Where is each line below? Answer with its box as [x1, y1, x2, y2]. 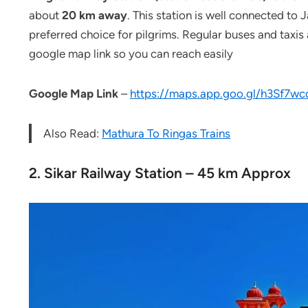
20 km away [62, 8, 127, 23]
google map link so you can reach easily [29, 47, 233, 61]
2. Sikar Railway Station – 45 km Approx [29, 164, 291, 182]
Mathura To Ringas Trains [102, 126, 231, 141]
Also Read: [43, 126, 102, 141]
